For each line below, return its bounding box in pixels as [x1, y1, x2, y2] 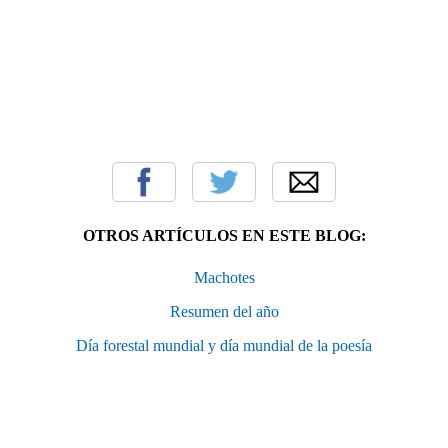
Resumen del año [169, 302, 279, 320]
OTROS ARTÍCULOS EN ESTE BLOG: [82, 226, 366, 244]
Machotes [193, 268, 255, 286]
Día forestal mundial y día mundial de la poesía [76, 336, 372, 354]
